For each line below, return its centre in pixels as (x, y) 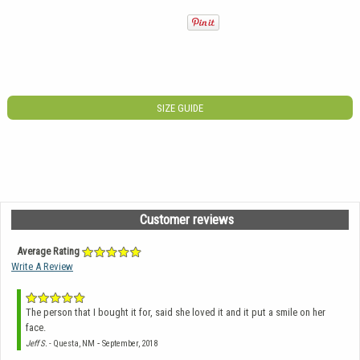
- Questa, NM (71, 343)
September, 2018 (130, 343)
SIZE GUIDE (180, 108)
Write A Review (42, 266)
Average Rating (48, 251)
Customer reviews (186, 219)
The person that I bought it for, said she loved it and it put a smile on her (176, 312)
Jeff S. (37, 343)
